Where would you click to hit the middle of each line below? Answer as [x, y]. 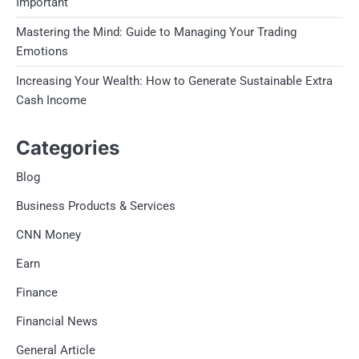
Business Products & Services [96, 206]
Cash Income [51, 100]
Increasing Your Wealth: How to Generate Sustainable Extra [174, 81]
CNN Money [48, 234]
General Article [56, 350]
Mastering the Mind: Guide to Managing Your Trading [156, 32]
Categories [68, 147]
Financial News [57, 321]
